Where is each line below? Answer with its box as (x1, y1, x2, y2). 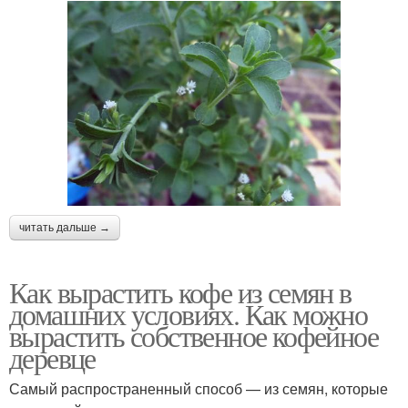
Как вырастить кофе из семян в (9, 271, 352, 311)
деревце (9, 337, 96, 377)
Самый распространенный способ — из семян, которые (9, 377, 388, 399)
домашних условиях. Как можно (9, 293, 368, 333)
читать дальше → (19, 220, 110, 234)
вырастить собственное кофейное (9, 315, 378, 355)
